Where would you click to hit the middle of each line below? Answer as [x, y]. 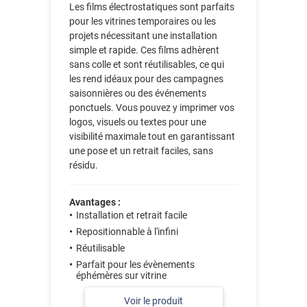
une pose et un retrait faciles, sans [142, 151]
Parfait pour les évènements [136, 265]
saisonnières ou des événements [138, 94]
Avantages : [95, 202]
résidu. [84, 165]
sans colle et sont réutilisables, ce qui [147, 65]
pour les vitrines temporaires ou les [143, 22]
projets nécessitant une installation [144, 36]
